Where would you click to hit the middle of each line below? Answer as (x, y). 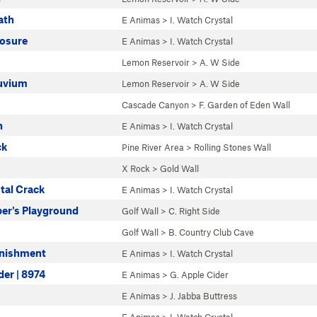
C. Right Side (194, 211)
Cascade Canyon (155, 105)
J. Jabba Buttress (203, 296)
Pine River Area (153, 147)
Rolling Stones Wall (232, 147)
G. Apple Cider (199, 275)
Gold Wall (179, 168)
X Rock (136, 168)
